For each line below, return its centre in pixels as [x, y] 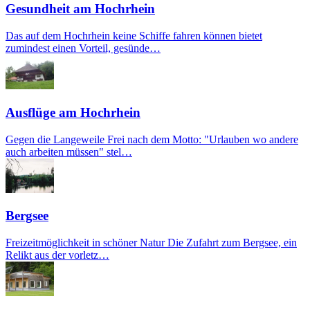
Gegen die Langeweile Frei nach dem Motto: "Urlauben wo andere [152, 139]
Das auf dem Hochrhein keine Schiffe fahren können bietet [134, 36]
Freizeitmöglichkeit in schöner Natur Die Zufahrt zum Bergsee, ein [151, 242]
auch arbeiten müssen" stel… [69, 152]
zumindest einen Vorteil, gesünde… [83, 48]
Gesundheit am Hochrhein [80, 9]
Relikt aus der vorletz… [57, 255]
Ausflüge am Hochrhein [73, 112]
